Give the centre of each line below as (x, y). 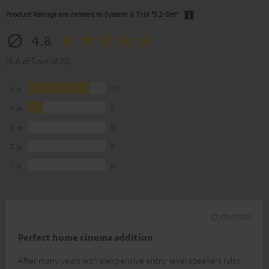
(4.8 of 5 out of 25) (38, 61)
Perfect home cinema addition (86, 237)
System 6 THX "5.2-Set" (141, 14)
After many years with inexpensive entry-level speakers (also (129, 260)
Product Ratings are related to (55, 14)
